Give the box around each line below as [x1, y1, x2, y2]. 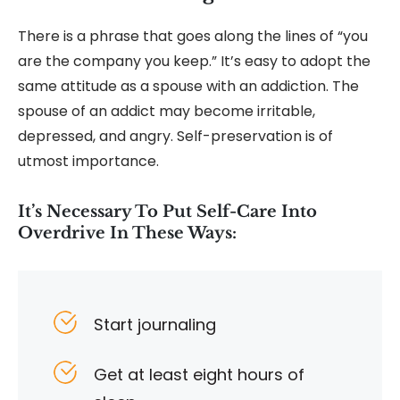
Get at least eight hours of [94, 363, 304, 387]
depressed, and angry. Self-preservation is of [18, 126, 333, 147]
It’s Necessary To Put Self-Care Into [18, 202, 317, 222]
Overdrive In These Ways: [18, 223, 237, 244]
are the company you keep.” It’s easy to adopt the [18, 51, 371, 72]
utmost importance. [18, 151, 159, 172]
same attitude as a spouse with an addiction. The [18, 76, 359, 97]
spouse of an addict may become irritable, [18, 101, 315, 122]
